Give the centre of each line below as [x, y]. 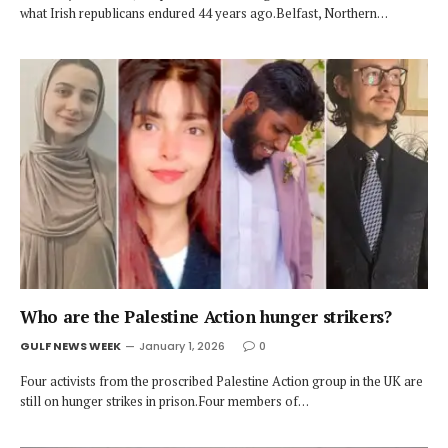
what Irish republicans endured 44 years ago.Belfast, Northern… [204, 13]
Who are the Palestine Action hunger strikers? [206, 316]
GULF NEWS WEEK [70, 345]
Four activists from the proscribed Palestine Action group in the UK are [221, 380]
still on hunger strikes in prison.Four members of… [164, 400]
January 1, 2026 [182, 345]
